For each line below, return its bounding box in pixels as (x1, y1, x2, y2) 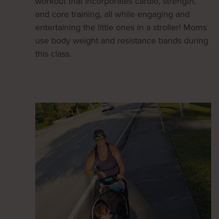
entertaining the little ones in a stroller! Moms (35, 21, 207, 33)
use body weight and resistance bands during (35, 34, 208, 46)
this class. (35, 47, 71, 60)
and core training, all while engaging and (35, 8, 190, 20)
